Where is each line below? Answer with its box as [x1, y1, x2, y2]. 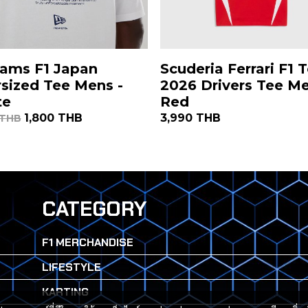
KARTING [41, 284, 89, 299]
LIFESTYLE [41, 259, 101, 274]
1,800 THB [23, 111, 82, 124]
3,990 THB [160, 111, 221, 124]
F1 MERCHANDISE [41, 234, 133, 250]
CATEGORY [41, 195, 146, 222]
